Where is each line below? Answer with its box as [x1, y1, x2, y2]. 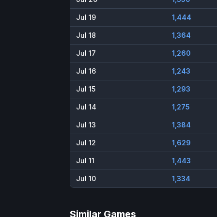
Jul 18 [76, 31, 96, 40]
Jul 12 [76, 139, 96, 147]
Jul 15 [76, 85, 95, 93]
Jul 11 [76, 156, 94, 165]
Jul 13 [76, 121, 96, 129]
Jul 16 [76, 67, 96, 76]
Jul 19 [76, 13, 96, 22]
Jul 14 [76, 103, 96, 111]
